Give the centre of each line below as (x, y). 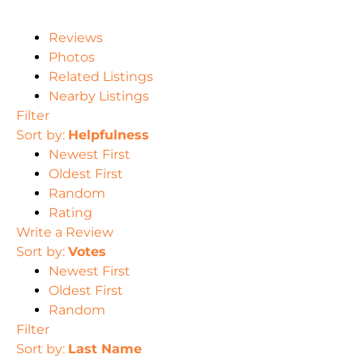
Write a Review (65, 233)
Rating (70, 213)
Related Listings (101, 77)
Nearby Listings (99, 96)
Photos (72, 58)
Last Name (105, 349)
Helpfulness (109, 135)
